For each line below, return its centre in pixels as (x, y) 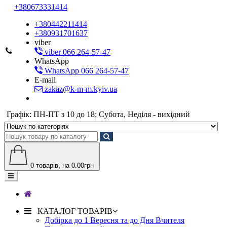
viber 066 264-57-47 (77, 52)
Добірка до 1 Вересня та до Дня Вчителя (115, 220)
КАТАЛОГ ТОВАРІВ (72, 211)
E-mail (45, 80)
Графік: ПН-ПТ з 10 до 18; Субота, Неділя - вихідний (98, 114)
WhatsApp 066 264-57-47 (86, 71)
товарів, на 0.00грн (64, 165)
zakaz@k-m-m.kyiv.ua (80, 89)
